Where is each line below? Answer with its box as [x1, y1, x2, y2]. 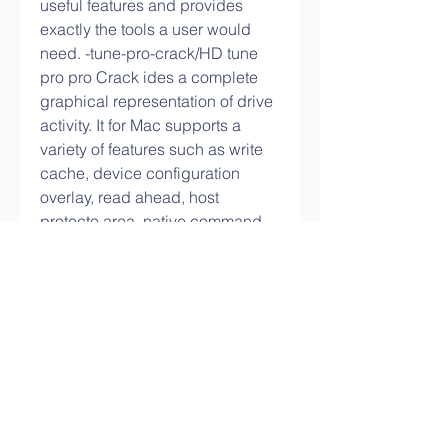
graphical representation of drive [40, 91, 273, 111]
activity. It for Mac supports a [40, 115, 241, 135]
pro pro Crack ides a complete [40, 67, 258, 87]
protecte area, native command [40, 211, 262, 231]
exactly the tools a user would [40, 19, 251, 39]
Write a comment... [57, 350, 177, 369]
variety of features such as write [40, 139, 263, 159]
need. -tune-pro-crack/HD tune [40, 43, 258, 63]
